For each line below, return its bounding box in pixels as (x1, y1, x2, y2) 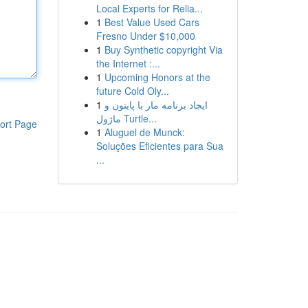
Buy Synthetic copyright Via (104, 43, 223, 56)
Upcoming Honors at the (104, 70, 210, 84)
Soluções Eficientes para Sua (96, 139, 223, 153)
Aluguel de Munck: (104, 125, 185, 139)
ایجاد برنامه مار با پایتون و (104, 98, 208, 111)
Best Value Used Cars (104, 15, 199, 29)
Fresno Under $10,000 (96, 29, 195, 43)
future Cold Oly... (96, 84, 169, 98)
